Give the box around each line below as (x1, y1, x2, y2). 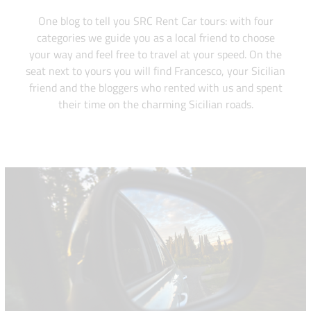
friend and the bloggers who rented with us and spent (28, 79, 283, 96)
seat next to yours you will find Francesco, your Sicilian (26, 62, 285, 80)
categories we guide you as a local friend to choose (36, 29, 275, 47)
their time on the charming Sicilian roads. (58, 96, 253, 113)
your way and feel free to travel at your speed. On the (29, 46, 282, 63)
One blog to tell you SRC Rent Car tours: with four (37, 12, 274, 30)
